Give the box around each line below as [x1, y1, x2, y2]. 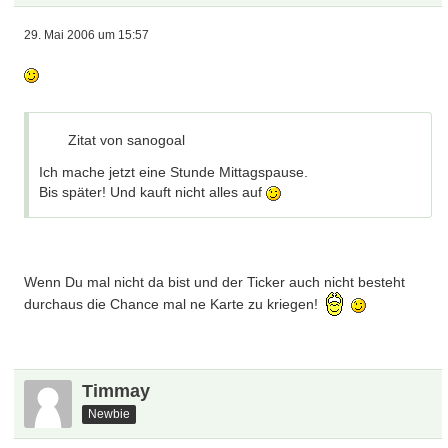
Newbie [88, 406, 131, 421]
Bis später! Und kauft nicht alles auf [39, 184, 267, 200]
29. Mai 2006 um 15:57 [24, 28, 150, 42]
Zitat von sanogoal [68, 132, 186, 148]
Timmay [82, 381, 151, 401]
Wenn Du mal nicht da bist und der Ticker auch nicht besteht [24, 274, 406, 290]
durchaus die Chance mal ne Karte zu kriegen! [24, 296, 323, 313]
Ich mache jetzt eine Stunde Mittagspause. [39, 164, 309, 180]
